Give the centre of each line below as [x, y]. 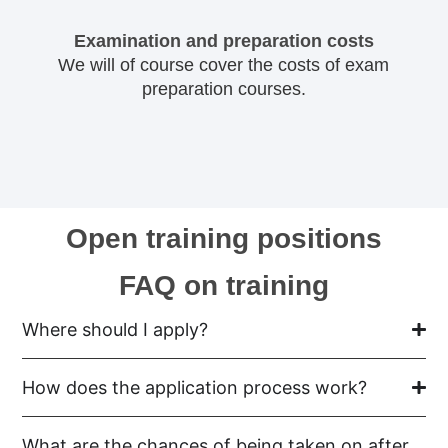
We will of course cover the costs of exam [224, 64]
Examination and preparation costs [223, 40]
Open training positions [223, 239]
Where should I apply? [115, 330]
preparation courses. [223, 88]
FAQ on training [224, 286]
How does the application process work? [195, 388]
